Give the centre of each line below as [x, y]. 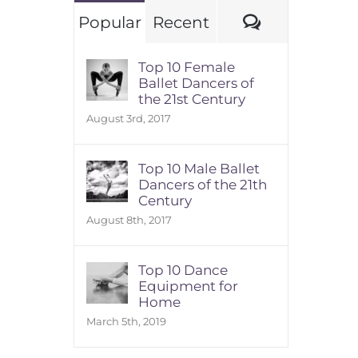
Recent [181, 22]
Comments [306, 21]
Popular [109, 22]
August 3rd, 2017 [128, 118]
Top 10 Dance [183, 270]
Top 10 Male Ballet [199, 168]
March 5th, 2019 [126, 321]
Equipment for [188, 286]
